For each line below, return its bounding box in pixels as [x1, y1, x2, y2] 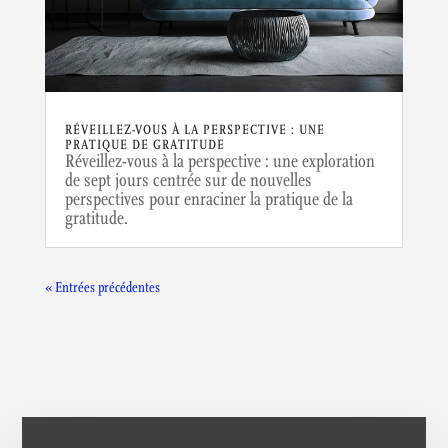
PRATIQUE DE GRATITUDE [64, 136, 225, 153]
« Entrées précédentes [44, 278, 160, 296]
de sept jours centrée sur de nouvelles [64, 169, 312, 191]
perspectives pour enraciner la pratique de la [64, 188, 353, 210]
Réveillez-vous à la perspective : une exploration [64, 150, 375, 172]
